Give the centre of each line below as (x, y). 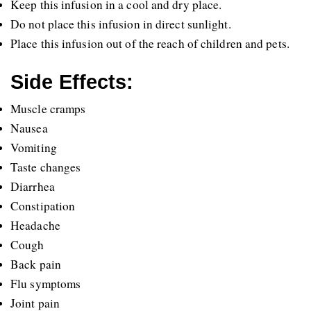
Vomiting (34, 147)
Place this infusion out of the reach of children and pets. (150, 43)
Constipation (43, 205)
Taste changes (46, 167)
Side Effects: (72, 81)
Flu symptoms (46, 283)
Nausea (29, 128)
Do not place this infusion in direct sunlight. (121, 24)
